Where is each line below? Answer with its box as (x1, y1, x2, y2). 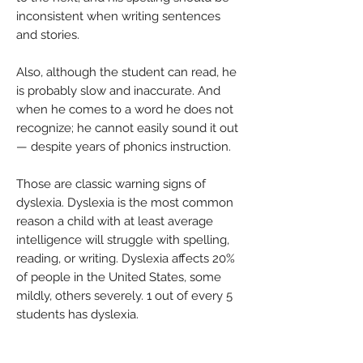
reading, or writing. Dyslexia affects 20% (16, 251, 235, 266)
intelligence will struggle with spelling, (16, 233, 229, 247)
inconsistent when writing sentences (16, 9, 220, 23)
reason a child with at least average (16, 214, 213, 228)
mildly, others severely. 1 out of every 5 (16, 288, 233, 303)
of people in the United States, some (16, 270, 221, 284)
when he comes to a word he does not (16, 102, 233, 117)
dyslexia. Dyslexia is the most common (16, 195, 233, 210)
